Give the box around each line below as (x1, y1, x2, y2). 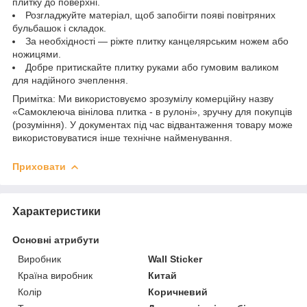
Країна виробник (18, 269, 93, 281)
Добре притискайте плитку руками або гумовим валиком (25, 61, 279, 73)
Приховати (12, 160, 66, 172)
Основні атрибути (12, 234, 99, 245)
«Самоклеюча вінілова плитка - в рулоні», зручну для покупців (12, 106, 292, 117)
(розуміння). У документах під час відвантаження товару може (12, 119, 293, 130)
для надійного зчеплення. (12, 74, 128, 86)
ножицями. (12, 48, 61, 60)
